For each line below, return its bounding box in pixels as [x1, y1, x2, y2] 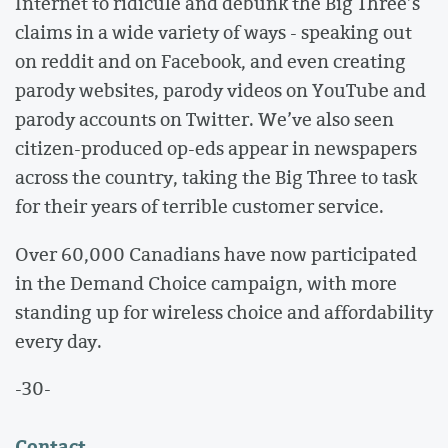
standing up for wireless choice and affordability [15, 298, 433, 325]
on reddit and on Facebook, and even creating [15, 48, 406, 75]
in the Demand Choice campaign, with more [15, 269, 397, 296]
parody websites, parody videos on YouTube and [15, 77, 426, 104]
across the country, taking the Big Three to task [15, 164, 417, 191]
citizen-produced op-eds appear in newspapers [15, 135, 417, 162]
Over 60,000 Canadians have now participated [15, 240, 417, 267]
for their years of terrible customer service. [15, 193, 384, 220]
